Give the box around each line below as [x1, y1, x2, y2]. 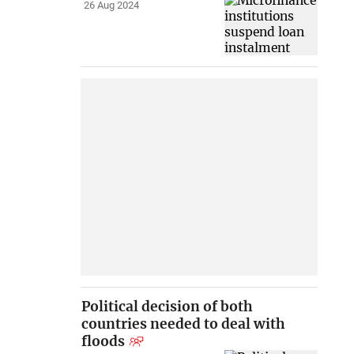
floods [81, 333, 126, 351]
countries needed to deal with [81, 315, 286, 333]
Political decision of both [81, 298, 254, 316]
